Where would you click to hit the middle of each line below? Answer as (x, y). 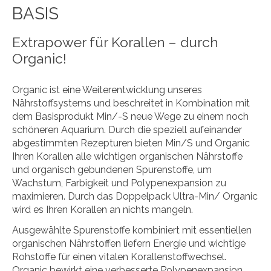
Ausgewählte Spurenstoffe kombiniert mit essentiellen (132, 230)
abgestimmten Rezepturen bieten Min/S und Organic (131, 143)
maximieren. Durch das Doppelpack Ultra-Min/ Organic (135, 196)
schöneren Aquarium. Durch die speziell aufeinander (127, 129)
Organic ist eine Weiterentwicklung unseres (107, 90)
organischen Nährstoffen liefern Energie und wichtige (129, 243)
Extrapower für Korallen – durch (115, 42)
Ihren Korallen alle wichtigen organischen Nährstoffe (127, 156)
